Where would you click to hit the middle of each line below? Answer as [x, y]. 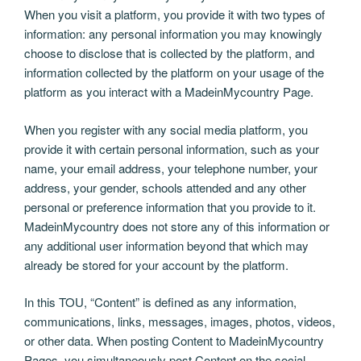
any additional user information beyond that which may [166, 245]
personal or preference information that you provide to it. [170, 206]
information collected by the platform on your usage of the [174, 73]
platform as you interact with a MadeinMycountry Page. [169, 92]
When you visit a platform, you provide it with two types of [174, 15]
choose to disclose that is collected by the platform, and [169, 53]
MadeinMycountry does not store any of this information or [177, 226]
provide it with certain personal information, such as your [172, 148]
